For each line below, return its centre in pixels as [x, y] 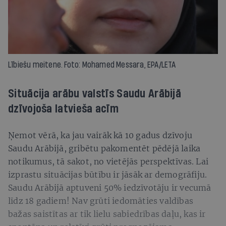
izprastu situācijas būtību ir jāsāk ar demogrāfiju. [108, 174]
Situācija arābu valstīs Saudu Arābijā [95, 94]
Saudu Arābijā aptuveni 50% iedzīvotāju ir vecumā [110, 187]
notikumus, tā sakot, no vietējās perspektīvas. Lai [108, 161]
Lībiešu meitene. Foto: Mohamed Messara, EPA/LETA [92, 65]
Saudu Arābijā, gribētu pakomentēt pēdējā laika [104, 148]
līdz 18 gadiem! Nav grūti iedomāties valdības [101, 201]
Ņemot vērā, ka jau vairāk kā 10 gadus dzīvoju [100, 135]
